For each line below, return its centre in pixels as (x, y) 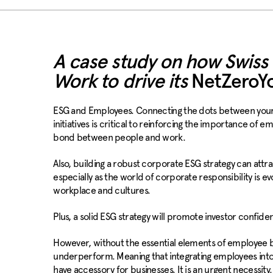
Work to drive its (122, 82)
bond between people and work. (119, 137)
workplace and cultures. (103, 190)
